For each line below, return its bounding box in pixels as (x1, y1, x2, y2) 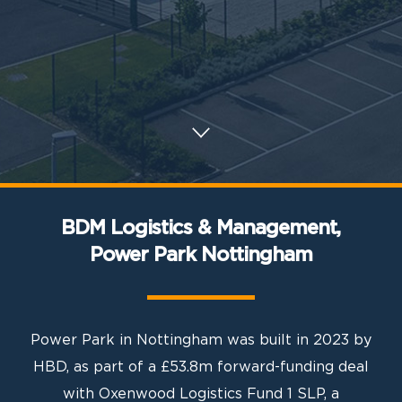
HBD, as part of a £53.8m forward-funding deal (32, 360, 369, 375)
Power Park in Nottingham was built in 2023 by (30, 333, 371, 348)
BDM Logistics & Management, (61, 218, 341, 239)
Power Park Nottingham (89, 245, 312, 266)
